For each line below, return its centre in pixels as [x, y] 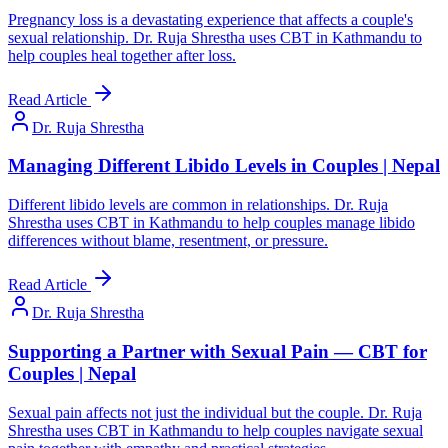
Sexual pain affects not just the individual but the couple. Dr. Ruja [215, 412]
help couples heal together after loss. [122, 55]
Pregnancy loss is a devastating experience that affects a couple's [210, 19]
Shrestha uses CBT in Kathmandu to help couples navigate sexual [215, 430]
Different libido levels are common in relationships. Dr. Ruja [198, 205]
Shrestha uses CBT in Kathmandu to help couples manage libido [211, 223]
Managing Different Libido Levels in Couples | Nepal [224, 166]
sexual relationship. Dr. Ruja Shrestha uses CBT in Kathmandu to [215, 37]
